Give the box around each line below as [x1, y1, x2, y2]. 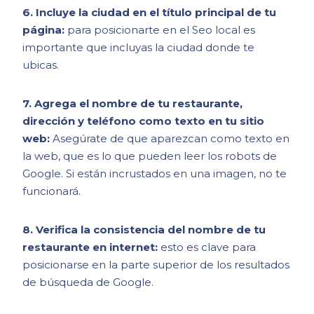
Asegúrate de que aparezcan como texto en [50, 132, 290, 146]
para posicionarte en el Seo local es [67, 23, 256, 37]
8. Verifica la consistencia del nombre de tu [22, 223, 266, 237]
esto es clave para [158, 240, 257, 254]
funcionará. [22, 184, 81, 198]
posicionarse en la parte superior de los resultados [22, 258, 290, 272]
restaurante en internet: [22, 240, 158, 254]
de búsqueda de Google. [22, 275, 154, 289]
